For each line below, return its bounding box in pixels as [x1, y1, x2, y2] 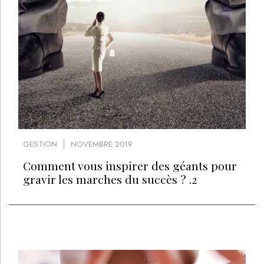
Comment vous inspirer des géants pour [22, 157, 237, 173]
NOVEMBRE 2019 [71, 138, 133, 150]
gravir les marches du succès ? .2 [22, 171, 197, 187]
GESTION [22, 138, 57, 150]
